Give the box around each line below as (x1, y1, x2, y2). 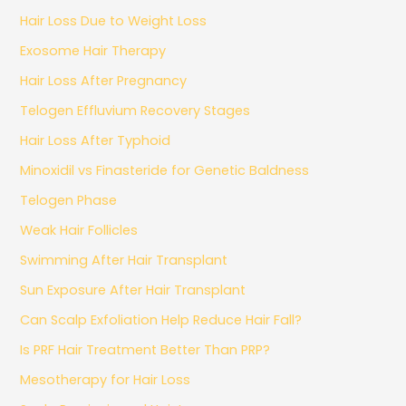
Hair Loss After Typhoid (20, 130, 171, 150)
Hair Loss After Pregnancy (20, 71, 188, 90)
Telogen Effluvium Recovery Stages (20, 101, 251, 120)
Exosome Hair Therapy (20, 41, 167, 60)
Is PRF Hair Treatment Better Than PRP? (20, 340, 271, 359)
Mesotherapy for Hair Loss (20, 370, 191, 389)
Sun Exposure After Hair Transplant (20, 280, 246, 299)
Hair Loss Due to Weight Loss (20, 11, 208, 30)
